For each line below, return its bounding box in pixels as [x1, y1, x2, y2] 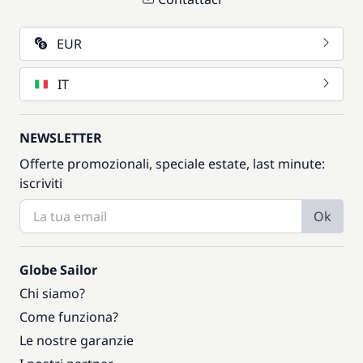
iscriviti [19, 174, 62, 192]
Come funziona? [19, 308, 118, 326]
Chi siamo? [19, 284, 85, 302]
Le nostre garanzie [19, 331, 134, 349]
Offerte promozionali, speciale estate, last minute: [19, 155, 325, 173]
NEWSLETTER [19, 129, 102, 147]
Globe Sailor [19, 261, 97, 279]
